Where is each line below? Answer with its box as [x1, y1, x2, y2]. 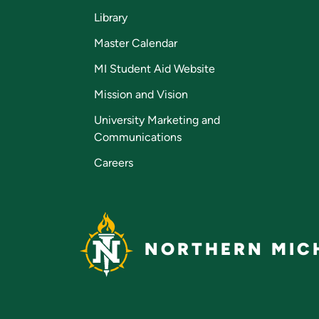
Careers [94, 156, 133, 170]
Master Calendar [94, 36, 177, 51]
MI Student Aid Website [94, 62, 215, 76]
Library [94, 11, 127, 25]
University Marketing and [94, 113, 220, 127]
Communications [94, 130, 182, 145]
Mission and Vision [94, 88, 188, 102]
